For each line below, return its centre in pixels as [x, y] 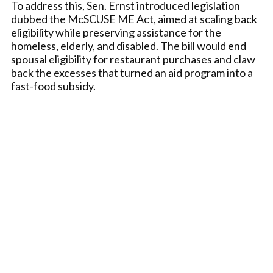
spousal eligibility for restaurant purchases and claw [133, 59]
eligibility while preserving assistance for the [116, 32]
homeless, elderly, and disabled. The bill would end [129, 46]
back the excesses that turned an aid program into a [132, 73]
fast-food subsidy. [53, 86]
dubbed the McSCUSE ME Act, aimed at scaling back [134, 19]
